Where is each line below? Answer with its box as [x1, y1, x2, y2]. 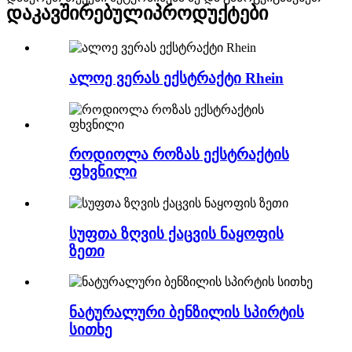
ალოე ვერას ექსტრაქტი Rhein [69, 69, 284, 86]
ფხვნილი [69, 163, 137, 181]
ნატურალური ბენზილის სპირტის [69, 304, 304, 321]
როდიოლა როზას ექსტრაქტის [69, 146, 289, 163]
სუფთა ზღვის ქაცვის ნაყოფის [69, 225, 284, 242]
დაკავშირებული [6, 3, 152, 24]
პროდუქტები [152, 3, 268, 24]
